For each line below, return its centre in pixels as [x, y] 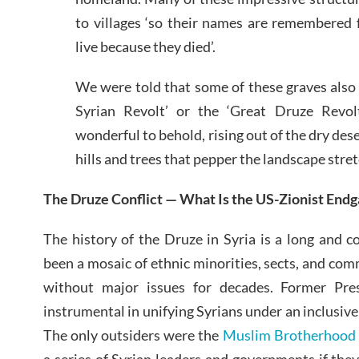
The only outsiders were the [133, 335]
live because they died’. [145, 47]
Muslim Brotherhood [289, 335]
